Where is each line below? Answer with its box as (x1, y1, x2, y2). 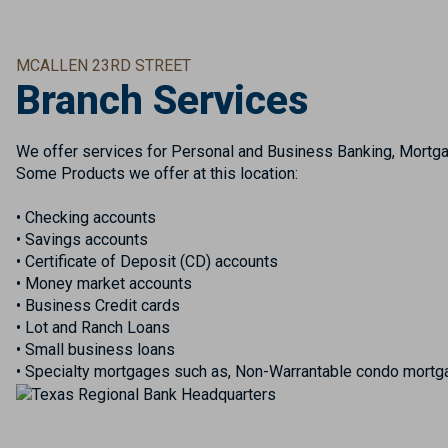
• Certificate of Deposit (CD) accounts (15, 252, 278, 271)
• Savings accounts (15, 230, 148, 249)
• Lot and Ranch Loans (15, 318, 170, 337)
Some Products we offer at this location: (15, 164, 298, 183)
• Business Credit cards (15, 296, 180, 315)
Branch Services (15, 77, 308, 124)
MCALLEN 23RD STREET (15, 56, 191, 75)
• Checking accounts (15, 208, 156, 227)
